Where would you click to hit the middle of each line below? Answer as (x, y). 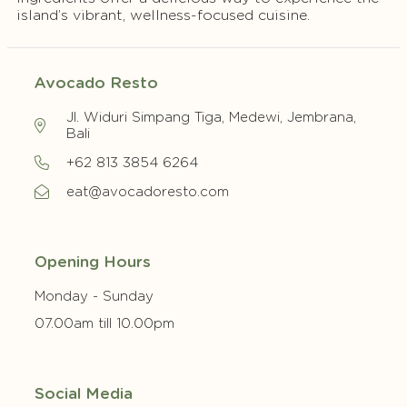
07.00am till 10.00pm (104, 323)
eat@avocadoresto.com (148, 191)
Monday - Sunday (94, 296)
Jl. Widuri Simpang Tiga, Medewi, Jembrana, (211, 117)
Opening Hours (93, 261)
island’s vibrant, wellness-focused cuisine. (163, 15)
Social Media (84, 393)
